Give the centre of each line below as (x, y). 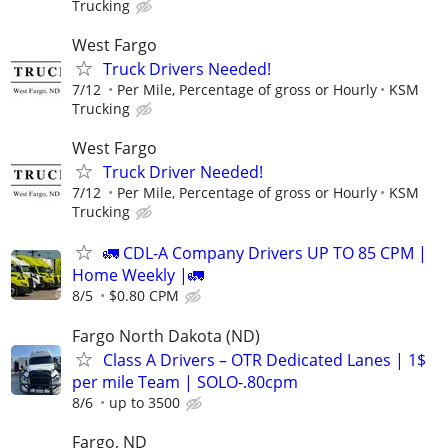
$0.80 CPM (144, 296)
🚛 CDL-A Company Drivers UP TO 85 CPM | (265, 253)
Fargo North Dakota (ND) (166, 335)
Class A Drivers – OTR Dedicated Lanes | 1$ (264, 359)
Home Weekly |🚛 (138, 275)
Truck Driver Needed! (183, 172)
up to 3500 (144, 402)
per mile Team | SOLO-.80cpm (185, 381)
